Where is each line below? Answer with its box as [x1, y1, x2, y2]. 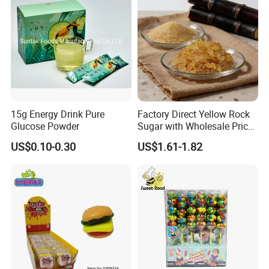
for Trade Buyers [137, 131, 207, 145]
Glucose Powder [11, 119, 80, 133]
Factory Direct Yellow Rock [137, 107, 250, 121]
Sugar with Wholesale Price [137, 119, 253, 133]
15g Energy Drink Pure [11, 107, 105, 121]
